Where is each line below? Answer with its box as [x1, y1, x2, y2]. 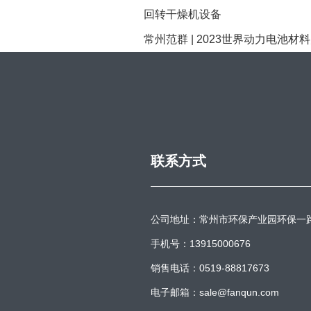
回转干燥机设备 [144, 8, 221, 21]
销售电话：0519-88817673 [151, 262, 269, 274]
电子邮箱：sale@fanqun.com [151, 287, 279, 299]
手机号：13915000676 [151, 238, 251, 250]
